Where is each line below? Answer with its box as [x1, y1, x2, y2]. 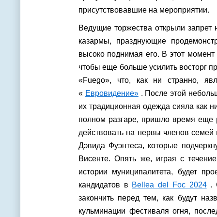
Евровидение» [85, 89, 139, 97]
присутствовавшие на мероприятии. [78, 6, 213, 14]
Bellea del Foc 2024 [132, 181, 207, 189]
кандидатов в [78, 181, 132, 189]
